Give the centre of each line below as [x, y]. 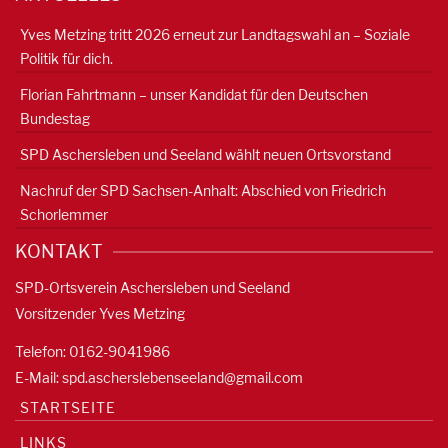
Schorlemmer [64, 214]
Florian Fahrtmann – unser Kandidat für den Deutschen [194, 94]
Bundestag [55, 118]
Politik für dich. [66, 58]
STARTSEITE [68, 407]
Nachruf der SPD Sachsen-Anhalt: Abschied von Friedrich [203, 190]
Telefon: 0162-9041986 [92, 351]
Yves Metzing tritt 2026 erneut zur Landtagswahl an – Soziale [215, 34]
